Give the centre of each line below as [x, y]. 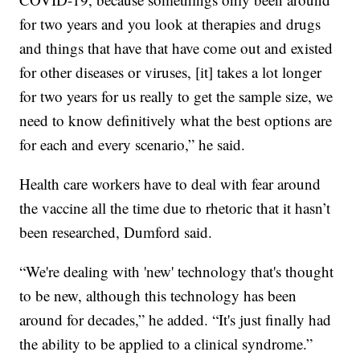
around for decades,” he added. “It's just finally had [176, 319]
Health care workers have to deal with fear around [170, 183]
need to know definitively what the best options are [176, 120]
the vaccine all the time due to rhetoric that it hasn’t [175, 207]
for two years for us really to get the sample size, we [176, 96]
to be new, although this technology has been [158, 295]
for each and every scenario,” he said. [133, 144]
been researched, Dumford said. [116, 231]
